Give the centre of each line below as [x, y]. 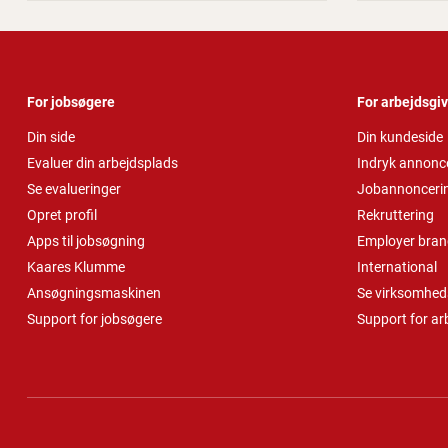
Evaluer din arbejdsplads [102, 162]
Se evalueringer [74, 188]
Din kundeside [400, 136]
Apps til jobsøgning [86, 240]
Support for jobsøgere [94, 318]
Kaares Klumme [76, 266]
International [397, 266]
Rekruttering [395, 214]
